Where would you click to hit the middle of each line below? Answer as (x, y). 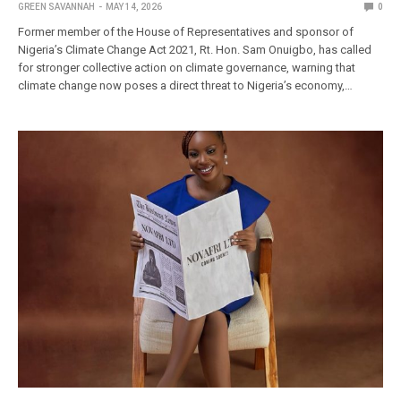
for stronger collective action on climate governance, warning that (187, 67)
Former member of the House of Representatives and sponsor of (186, 31)
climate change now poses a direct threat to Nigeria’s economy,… (186, 85)
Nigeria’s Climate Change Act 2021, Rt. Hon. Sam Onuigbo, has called (195, 49)
